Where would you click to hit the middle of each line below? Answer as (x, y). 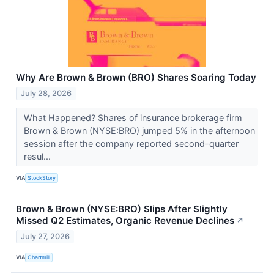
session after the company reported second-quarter (131, 143)
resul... (38, 156)
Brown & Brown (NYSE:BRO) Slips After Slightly (122, 209)
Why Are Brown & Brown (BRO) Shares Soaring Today (136, 77)
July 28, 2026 (46, 93)
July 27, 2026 (46, 236)
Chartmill (39, 257)
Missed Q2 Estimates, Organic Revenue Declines (125, 220)
